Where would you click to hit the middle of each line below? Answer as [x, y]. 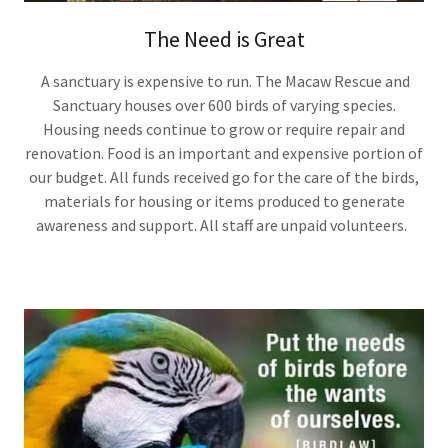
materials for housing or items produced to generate [224, 201]
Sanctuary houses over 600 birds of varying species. [224, 105]
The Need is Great [224, 39]
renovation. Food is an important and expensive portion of [224, 153]
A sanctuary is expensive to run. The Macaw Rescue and [224, 81]
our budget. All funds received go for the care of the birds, [224, 177]
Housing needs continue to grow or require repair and [224, 129]
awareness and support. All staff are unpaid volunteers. [224, 225]
